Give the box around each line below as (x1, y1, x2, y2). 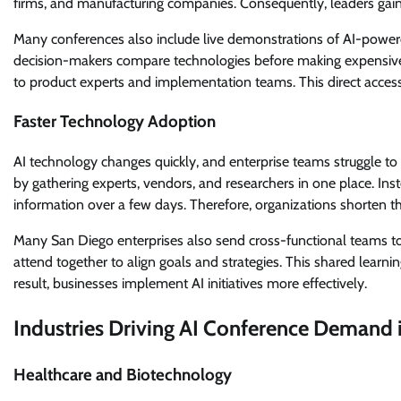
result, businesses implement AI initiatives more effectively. (13, 275, 367, 293)
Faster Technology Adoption (13, 111, 216, 132)
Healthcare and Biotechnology (13, 363, 232, 385)
